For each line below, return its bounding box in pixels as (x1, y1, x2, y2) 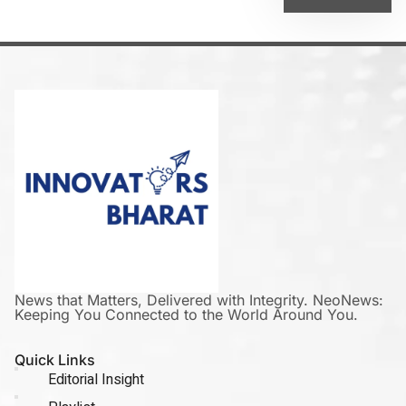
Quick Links (14, 351, 95, 370)
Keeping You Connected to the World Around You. (14, 305, 358, 324)
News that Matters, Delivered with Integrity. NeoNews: (14, 291, 383, 310)
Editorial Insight (47, 369, 144, 391)
